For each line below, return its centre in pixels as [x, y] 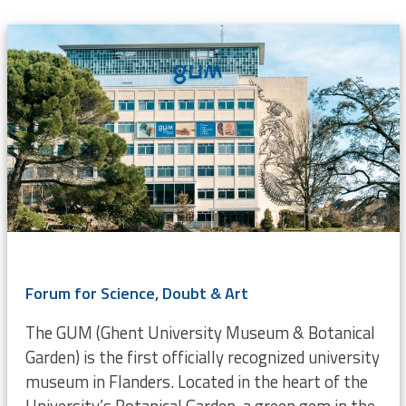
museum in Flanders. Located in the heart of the [196, 381]
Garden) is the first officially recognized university [202, 357]
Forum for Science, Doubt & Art [136, 293]
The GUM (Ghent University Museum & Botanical [200, 332]
